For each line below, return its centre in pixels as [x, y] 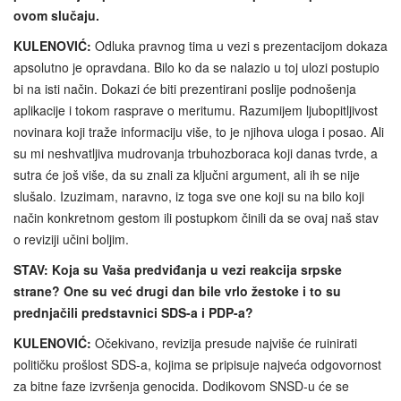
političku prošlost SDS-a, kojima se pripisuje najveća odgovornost [197, 364]
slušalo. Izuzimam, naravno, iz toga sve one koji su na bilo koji [189, 196]
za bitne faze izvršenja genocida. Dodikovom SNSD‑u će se [181, 385]
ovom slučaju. [56, 15]
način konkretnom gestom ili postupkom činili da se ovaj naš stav [196, 217]
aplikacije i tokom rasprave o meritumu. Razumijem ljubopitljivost [196, 110]
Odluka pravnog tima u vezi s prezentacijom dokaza [239, 45]
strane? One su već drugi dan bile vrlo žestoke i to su [177, 290]
